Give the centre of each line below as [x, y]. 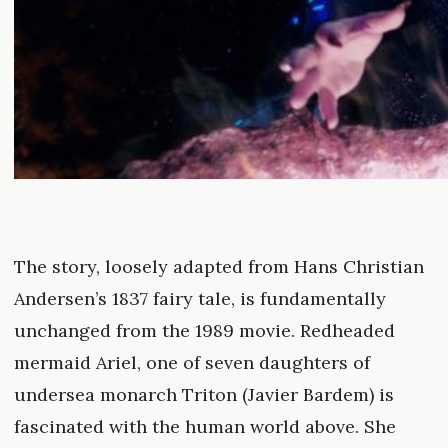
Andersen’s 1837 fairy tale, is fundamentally [199, 299]
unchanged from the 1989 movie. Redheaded [204, 331]
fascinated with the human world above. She [204, 427]
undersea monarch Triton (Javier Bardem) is [203, 395]
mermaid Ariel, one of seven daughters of [191, 363]
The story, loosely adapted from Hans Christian [218, 267]
